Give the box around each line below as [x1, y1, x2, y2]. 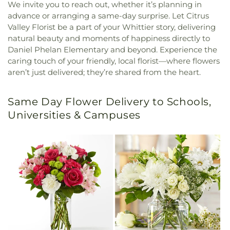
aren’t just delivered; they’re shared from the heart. [8, 67, 201, 77]
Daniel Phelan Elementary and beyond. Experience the [8, 45, 217, 54]
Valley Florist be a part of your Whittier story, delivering [8, 22, 216, 32]
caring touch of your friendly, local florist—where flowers [8, 56, 220, 66]
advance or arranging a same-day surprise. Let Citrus [8, 11, 209, 21]
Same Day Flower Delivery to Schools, [8, 95, 212, 108]
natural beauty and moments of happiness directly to [8, 33, 210, 43]
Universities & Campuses [8, 109, 141, 121]
